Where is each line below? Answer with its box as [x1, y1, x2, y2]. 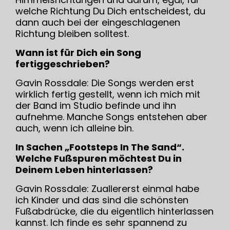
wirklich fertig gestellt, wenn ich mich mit [15, 88, 200, 101]
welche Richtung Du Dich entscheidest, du [15, 5, 205, 18]
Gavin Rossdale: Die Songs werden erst [15, 76, 194, 90]
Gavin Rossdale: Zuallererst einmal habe [15, 182, 199, 196]
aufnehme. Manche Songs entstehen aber [15, 110, 207, 124]
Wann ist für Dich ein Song [15, 46, 141, 60]
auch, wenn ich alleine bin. [15, 122, 133, 135]
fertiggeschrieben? [15, 57, 110, 71]
